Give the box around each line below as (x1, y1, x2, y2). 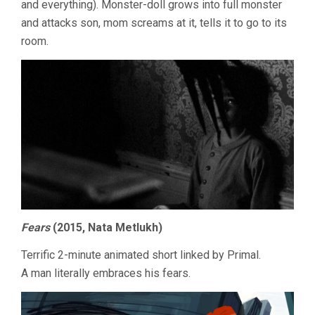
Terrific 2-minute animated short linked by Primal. (21, 247, 261, 262)
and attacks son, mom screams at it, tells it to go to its (21, 15, 287, 30)
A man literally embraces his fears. (21, 266, 191, 280)
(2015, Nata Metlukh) (50, 220, 162, 234)
